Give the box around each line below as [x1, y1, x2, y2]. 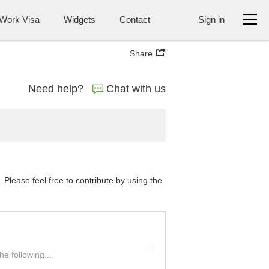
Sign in [198, 14, 225, 25]
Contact [119, 14, 150, 25]
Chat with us [106, 83, 166, 95]
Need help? [28, 83, 83, 95]
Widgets [64, 14, 95, 25]
